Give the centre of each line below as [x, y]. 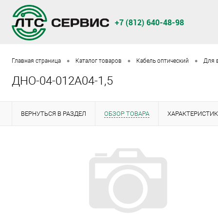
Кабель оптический [163, 61]
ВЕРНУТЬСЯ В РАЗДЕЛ [54, 114]
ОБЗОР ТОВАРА [127, 114]
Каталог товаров [99, 61]
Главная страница [36, 61]
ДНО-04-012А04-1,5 [62, 81]
